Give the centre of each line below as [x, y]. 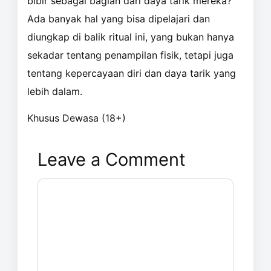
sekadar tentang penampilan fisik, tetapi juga [130, 55]
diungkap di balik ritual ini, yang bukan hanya [131, 37]
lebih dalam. [55, 92]
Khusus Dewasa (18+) [77, 118]
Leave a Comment [112, 160]
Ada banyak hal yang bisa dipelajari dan [119, 19]
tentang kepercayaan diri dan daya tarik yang [132, 73]
